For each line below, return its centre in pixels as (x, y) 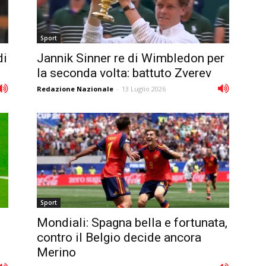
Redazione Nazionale (75, 88)
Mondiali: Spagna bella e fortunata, (132, 222)
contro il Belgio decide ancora (119, 237)
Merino (56, 252)
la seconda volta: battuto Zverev (124, 73)
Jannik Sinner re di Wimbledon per (131, 58)
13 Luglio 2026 (144, 88)
